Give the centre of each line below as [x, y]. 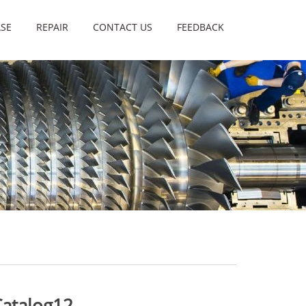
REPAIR [52, 27]
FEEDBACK [200, 27]
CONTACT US [123, 27]
